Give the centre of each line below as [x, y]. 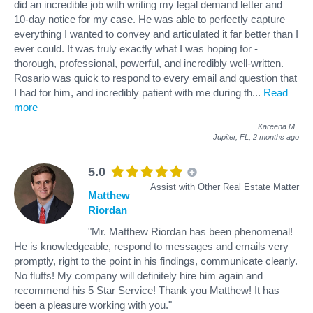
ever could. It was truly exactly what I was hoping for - [136, 48]
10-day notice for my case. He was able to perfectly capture [150, 19]
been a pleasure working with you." [93, 305]
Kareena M [276, 126]
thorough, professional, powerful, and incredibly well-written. [149, 63]
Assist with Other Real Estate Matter [225, 187]
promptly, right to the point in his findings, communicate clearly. [156, 261]
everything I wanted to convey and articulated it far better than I [156, 34]
